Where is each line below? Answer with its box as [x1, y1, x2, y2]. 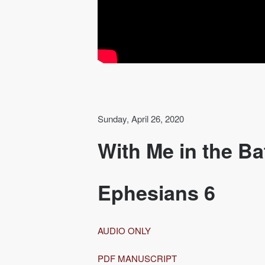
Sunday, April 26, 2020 [97, 112, 184, 125]
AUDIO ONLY [97, 224, 153, 237]
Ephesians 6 [97, 177, 215, 206]
